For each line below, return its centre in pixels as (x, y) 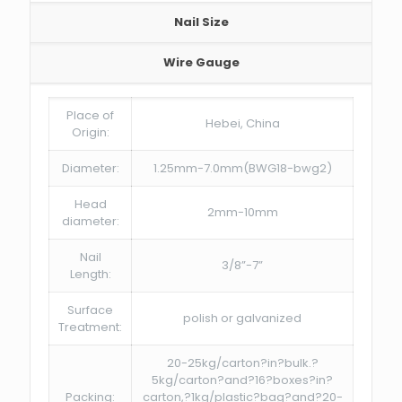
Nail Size (201, 22)
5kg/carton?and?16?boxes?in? (242, 380)
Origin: (90, 132)
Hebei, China (242, 123)
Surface (90, 310)
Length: (90, 274)
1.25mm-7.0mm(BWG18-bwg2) (242, 168)
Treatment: (90, 327)
